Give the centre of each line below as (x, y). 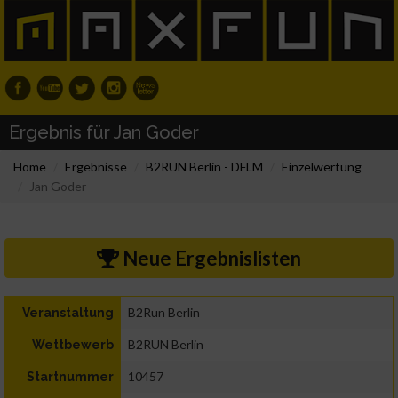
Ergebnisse (96, 167)
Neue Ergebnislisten (210, 259)
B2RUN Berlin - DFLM (204, 167)
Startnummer (70, 377)
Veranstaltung (68, 313)
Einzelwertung (322, 167)
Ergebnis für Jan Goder (104, 133)
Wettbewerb (73, 345)
